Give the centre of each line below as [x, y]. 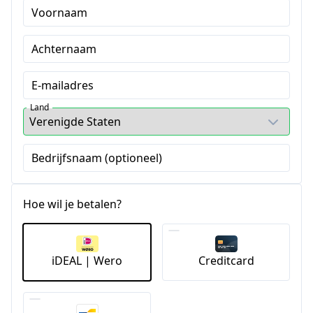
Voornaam [59, 13]
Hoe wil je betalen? [72, 204]
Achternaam [64, 49]
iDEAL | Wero [87, 261]
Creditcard [226, 261]
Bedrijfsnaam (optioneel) [97, 158]
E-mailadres [63, 86]
